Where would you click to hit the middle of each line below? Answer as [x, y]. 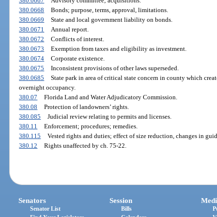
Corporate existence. [77, 58]
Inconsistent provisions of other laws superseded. [115, 68]
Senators [32, 201]
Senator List [46, 209]
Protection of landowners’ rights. [86, 107]
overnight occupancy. [47, 87]
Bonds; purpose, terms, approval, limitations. [109, 10]
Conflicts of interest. [77, 39]
